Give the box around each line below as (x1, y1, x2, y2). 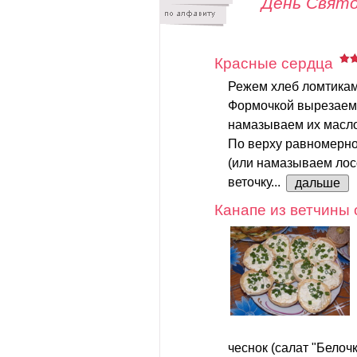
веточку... (228, 175, 284, 189)
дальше (295, 175, 340, 190)
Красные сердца (214, 54, 333, 72)
